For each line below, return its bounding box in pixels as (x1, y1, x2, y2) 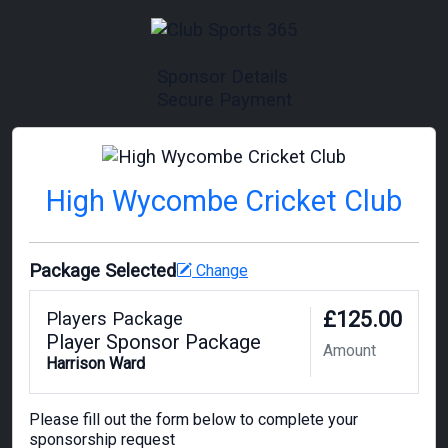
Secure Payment (156, 88, 292, 110)
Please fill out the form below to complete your (29, 410, 358, 430)
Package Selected (29, 260, 176, 282)
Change (192, 260, 248, 280)
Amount (323, 341, 376, 361)
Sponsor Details (156, 65, 288, 87)
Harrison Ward (46, 354, 145, 374)
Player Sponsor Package (46, 330, 261, 355)
